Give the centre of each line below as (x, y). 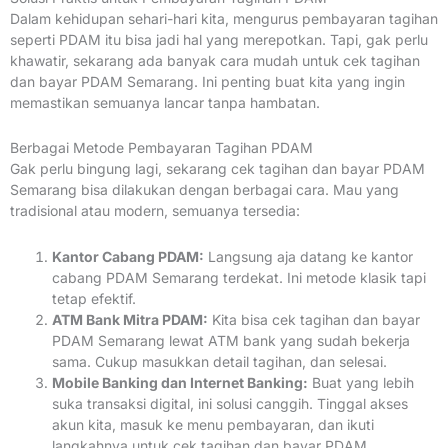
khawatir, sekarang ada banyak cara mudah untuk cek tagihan (215, 60)
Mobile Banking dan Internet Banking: (180, 382)
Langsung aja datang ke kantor (308, 256)
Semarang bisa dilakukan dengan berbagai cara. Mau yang (204, 190)
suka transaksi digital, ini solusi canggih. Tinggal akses (230, 403)
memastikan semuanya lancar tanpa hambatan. (165, 102)
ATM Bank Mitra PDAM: (130, 319)
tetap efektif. (94, 298)
